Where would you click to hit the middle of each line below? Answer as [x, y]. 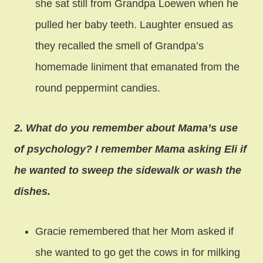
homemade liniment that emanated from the [137, 67]
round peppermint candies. [98, 88]
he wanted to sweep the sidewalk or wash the [128, 170]
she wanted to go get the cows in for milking [138, 252]
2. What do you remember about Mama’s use [126, 128]
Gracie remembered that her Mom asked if [134, 231]
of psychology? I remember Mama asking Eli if [130, 149]
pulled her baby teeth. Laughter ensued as [134, 24]
